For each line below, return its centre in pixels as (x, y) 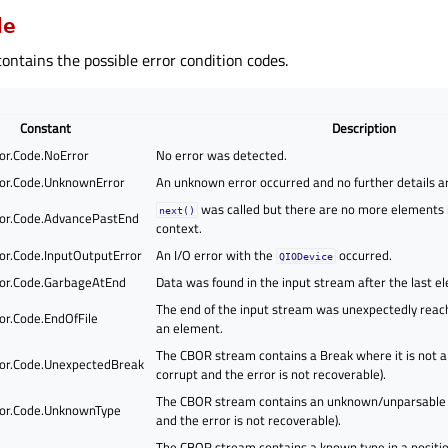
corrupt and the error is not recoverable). (271, 373)
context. (179, 227)
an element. (190, 327)
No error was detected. (222, 154)
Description (363, 127)
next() (177, 209)
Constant (46, 127)
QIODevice (306, 255)
